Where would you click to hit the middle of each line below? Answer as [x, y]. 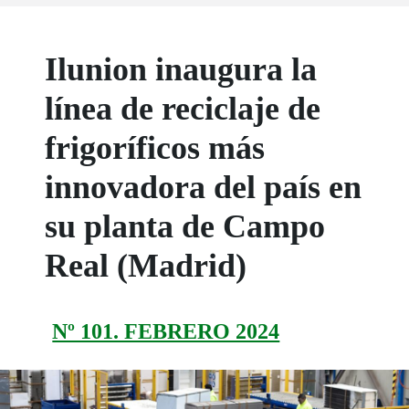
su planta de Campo [185, 227]
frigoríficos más [155, 148]
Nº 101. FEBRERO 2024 [166, 332]
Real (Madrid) [146, 266]
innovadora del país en [204, 188]
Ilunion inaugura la [181, 70]
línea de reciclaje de [183, 109]
